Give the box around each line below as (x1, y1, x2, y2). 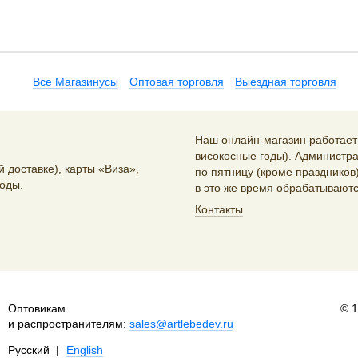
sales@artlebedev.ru (129, 317, 233, 330)
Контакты (195, 203, 243, 216)
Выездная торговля (235, 75, 336, 88)
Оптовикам (7, 302, 66, 315)
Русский (7, 344, 50, 356)
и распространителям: (7, 317, 129, 330)
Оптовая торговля (129, 75, 224, 88)
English (66, 344, 103, 356)
